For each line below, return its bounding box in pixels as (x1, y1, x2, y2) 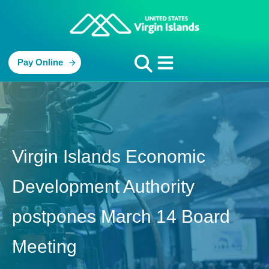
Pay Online (17, 57, 63, 68)
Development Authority (12, 177, 195, 197)
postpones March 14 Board (12, 207, 230, 227)
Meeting (12, 237, 77, 257)
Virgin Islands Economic (12, 147, 205, 167)
